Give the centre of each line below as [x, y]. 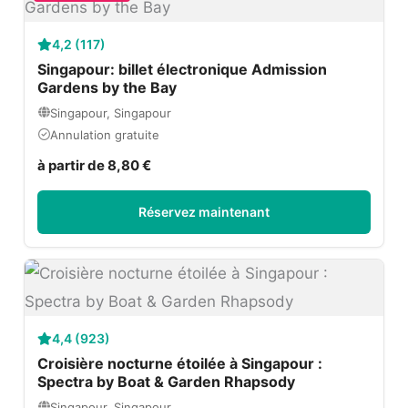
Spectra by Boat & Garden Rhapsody [167, 381]
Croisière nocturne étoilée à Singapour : [180, 363]
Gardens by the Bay [107, 87]
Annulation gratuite [105, 134]
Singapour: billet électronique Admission [183, 69]
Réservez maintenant [204, 211]
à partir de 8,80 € [95, 165]
